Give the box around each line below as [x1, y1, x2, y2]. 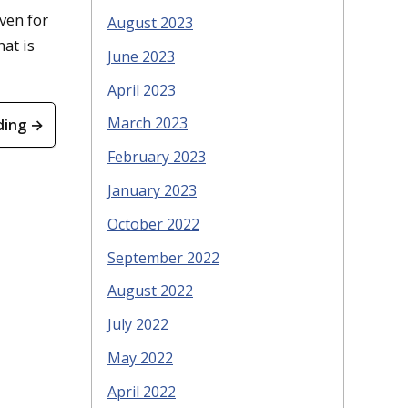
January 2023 [107, 179, 197, 200]
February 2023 [107, 147, 206, 168]
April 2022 [107, 381, 176, 402]
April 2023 [107, 79, 176, 100]
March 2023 [107, 113, 188, 134]
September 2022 [107, 247, 219, 268]
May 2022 [107, 347, 173, 368]
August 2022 [107, 280, 193, 301]
